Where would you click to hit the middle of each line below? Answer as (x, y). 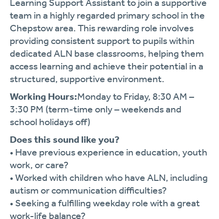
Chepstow (32, 28)
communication (85, 190)
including (189, 177)
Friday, (138, 96)
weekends (143, 109)
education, (159, 152)
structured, (35, 79)
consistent (74, 41)
